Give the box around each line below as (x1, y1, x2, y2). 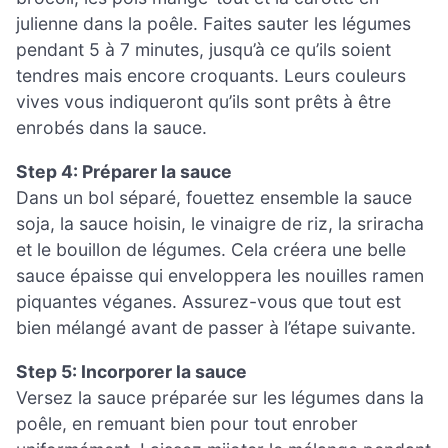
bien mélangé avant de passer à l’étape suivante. (16, 316, 416, 338)
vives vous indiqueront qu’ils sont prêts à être (16, 91, 391, 113)
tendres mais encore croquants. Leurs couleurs (16, 65, 406, 87)
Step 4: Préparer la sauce (16, 160, 232, 182)
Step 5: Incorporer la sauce (16, 360, 247, 382)
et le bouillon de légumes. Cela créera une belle (16, 238, 406, 260)
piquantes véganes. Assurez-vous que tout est (16, 290, 401, 312)
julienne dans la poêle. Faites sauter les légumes (16, 13, 411, 35)
